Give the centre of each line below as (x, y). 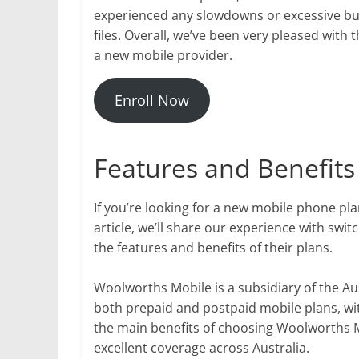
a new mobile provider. (163, 55)
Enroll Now (151, 100)
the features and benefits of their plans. (213, 247)
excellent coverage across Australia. (202, 347)
